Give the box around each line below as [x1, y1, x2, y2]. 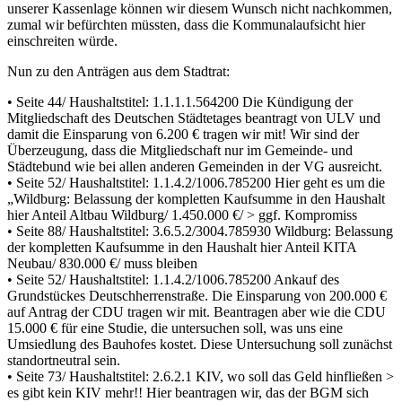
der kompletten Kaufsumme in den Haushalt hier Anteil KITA [7, 239, 356, 255]
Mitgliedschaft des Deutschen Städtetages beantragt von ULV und [7, 109, 380, 126]
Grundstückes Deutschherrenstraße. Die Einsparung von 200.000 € [7, 287, 387, 303]
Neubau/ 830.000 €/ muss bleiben [7, 255, 197, 271]
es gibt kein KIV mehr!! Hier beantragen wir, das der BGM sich [7, 384, 369, 400]
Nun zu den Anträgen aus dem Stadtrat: [7, 63, 230, 79]
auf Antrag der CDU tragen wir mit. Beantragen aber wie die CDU [7, 303, 386, 319]
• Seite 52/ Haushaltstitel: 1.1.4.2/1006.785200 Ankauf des [7, 271, 339, 287]
